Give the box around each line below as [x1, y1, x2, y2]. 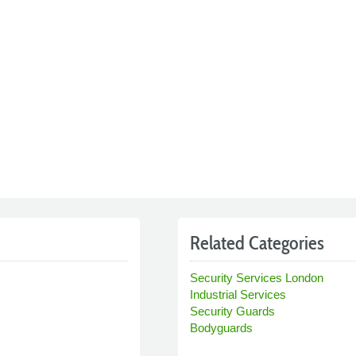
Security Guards [190, 304, 275, 318]
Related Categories [190, 230, 324, 254]
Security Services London [190, 270, 323, 284]
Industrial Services [190, 287, 286, 301]
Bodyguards [190, 320, 253, 335]
